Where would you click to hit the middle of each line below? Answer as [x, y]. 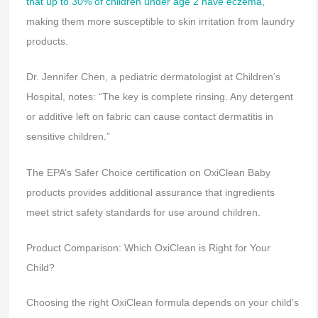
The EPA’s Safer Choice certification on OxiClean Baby [148, 172]
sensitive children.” [68, 137]
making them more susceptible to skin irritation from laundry [160, 21]
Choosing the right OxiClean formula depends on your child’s [162, 303]
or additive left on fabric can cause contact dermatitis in [149, 117]
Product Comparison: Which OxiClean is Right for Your [148, 248]
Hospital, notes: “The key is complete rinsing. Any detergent [159, 97]
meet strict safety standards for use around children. [143, 212]
